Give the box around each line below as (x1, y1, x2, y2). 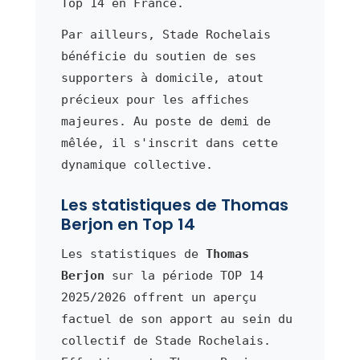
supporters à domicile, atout (60, 70, 264, 85)
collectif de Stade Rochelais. (60, 333, 271, 348)
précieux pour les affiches (60, 92, 249, 107)
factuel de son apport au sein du (60, 311, 292, 326)
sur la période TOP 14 (104, 268, 264, 283)
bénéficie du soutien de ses (60, 48, 256, 63)
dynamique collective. (60, 157, 213, 172)
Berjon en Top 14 (60, 212, 195, 235)
